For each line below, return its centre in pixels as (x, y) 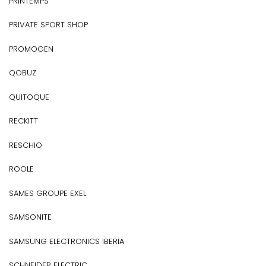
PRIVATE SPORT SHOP (48, 25)
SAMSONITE (30, 217)
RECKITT (23, 121)
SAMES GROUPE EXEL (47, 193)
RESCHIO (26, 145)
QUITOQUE (29, 97)
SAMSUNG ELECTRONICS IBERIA (66, 241)
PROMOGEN (31, 49)
